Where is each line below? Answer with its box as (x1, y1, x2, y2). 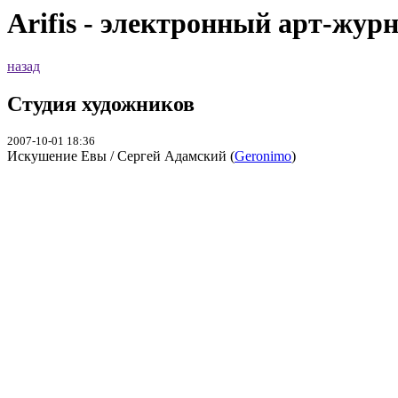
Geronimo (235, 148, 291, 164)
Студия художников (7, 92, 195, 116)
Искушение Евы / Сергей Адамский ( (7, 148, 235, 164)
